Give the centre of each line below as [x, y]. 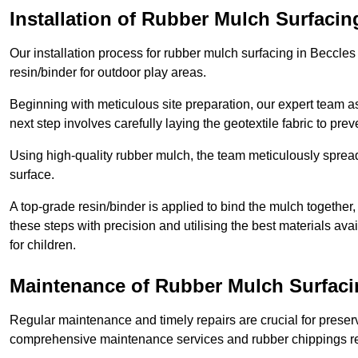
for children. [43, 245]
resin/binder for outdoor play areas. [108, 73]
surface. [32, 175]
